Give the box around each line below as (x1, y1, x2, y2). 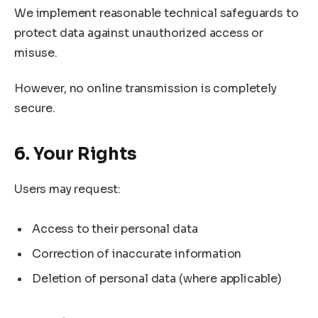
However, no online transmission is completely (14, 80, 277, 96)
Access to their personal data (32, 221, 198, 237)
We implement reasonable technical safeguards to (14, 5, 299, 21)
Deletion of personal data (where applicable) (32, 271, 282, 287)
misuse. (14, 45, 57, 60)
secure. (14, 100, 55, 116)
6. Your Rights (14, 143, 137, 165)
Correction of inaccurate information (32, 246, 242, 262)
